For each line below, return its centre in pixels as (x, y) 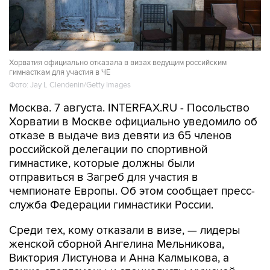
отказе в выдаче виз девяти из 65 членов (121, 136)
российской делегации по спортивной (108, 150)
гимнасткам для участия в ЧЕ (60, 73)
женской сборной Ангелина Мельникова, (117, 244)
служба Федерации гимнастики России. (111, 205)
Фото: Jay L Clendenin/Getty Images (70, 85)
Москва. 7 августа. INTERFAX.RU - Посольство (129, 108)
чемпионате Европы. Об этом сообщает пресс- (132, 191)
